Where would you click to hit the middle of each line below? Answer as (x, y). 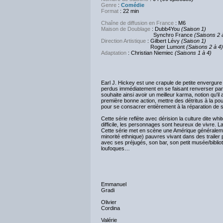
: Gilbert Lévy (164, 41)
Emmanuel (114, 184)
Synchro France (148, 35)
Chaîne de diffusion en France (137, 23)
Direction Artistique (123, 41)
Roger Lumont (144, 47)
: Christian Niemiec (151, 53)
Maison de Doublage (126, 29)
